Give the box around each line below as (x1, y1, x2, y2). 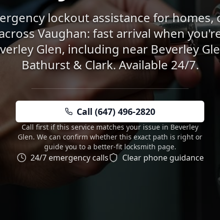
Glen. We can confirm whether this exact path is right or (18, 132, 202, 141)
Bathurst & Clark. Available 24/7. (21, 56, 199, 73)
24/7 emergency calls (30, 152, 109, 163)
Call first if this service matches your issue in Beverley (22, 122, 198, 132)
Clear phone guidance (122, 152, 204, 163)
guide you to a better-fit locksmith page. (44, 142, 176, 151)
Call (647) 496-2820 (77, 106, 155, 117)
